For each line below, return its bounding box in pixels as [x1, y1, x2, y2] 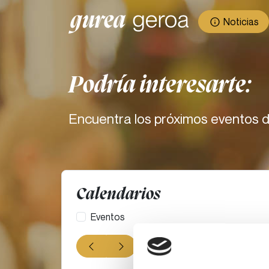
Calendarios [76, 186, 161, 204]
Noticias [222, 16, 259, 28]
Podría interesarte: [68, 73, 252, 100]
